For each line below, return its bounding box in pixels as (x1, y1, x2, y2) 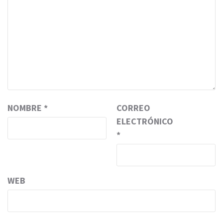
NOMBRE (7, 102, 44, 113)
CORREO (116, 102, 150, 113)
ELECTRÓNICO (116, 115, 173, 127)
